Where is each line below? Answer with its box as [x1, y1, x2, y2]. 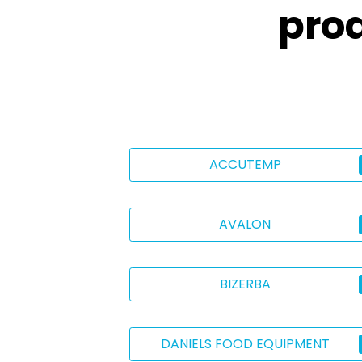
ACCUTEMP [208, 155, 281, 174]
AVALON [219, 215, 271, 234]
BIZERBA [219, 275, 271, 293]
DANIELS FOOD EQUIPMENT [160, 335, 330, 353]
